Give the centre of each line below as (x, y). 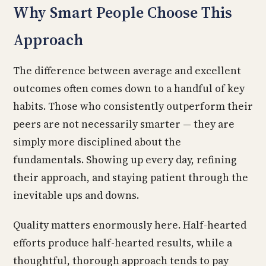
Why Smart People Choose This (123, 12)
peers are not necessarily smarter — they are (124, 124)
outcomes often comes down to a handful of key (129, 88)
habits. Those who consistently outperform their (133, 106)
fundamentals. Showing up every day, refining (125, 160)
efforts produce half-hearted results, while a (123, 243)
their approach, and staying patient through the (131, 178)
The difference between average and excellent (127, 71)
